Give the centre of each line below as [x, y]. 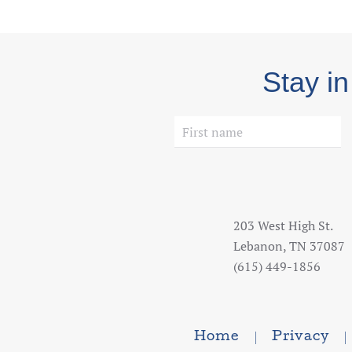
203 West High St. [283, 225]
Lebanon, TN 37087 [289, 246]
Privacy [300, 337]
